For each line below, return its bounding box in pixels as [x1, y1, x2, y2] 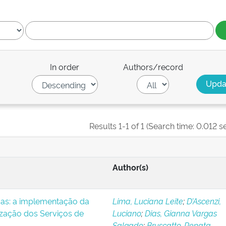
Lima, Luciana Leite [112, 195, 183, 206]
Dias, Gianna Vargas [144, 207, 217, 218]
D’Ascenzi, [186, 195, 221, 206]
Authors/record [123, 61, 183, 72]
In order [50, 61, 80, 72]
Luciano [112, 207, 141, 218]
